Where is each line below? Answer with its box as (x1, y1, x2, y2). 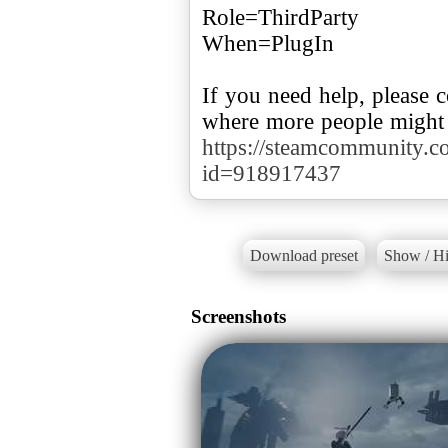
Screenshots (191, 305, 286, 327)
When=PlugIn (202, 30, 334, 56)
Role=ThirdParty (202, 4, 359, 30)
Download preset (249, 247, 358, 265)
